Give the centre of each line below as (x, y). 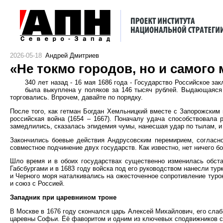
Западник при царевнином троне (63, 198)
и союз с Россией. (37, 184)
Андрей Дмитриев (72, 56)
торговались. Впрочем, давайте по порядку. (76, 97)
